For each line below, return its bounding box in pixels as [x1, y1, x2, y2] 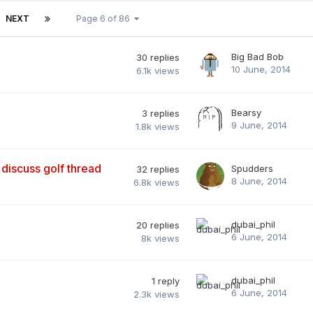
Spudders [231, 162, 273, 174]
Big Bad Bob [231, 50, 284, 62]
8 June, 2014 [231, 175, 287, 187]
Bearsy [231, 106, 261, 118]
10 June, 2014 [231, 63, 291, 75]
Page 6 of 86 [76, 13, 134, 24]
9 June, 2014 [231, 119, 287, 131]
